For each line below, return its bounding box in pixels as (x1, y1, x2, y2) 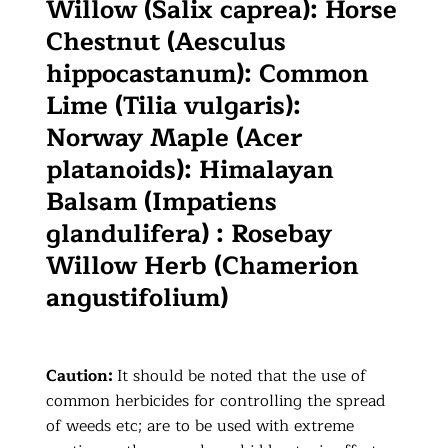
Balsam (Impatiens (46, 180, 278, 223)
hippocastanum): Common (46, 52, 370, 95)
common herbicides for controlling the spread (46, 387, 386, 414)
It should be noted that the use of (117, 362, 367, 389)
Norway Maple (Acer (46, 116, 303, 159)
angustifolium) (46, 276, 229, 319)
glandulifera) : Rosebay (46, 212, 333, 255)
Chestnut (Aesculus (46, 20, 287, 63)
